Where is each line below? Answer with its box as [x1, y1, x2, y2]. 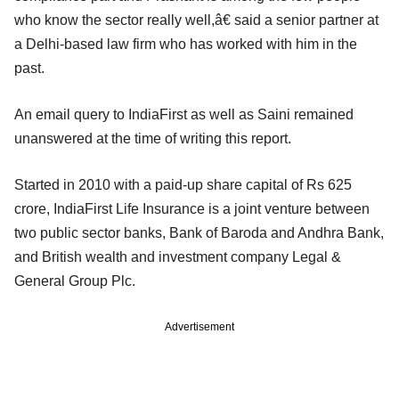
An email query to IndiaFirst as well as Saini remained [14, 106, 354, 122]
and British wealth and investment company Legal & [14, 248, 341, 265]
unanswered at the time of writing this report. [14, 130, 295, 146]
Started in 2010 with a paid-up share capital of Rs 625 [14, 176, 352, 192]
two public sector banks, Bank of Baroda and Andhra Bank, [14, 224, 384, 240]
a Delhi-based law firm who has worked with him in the [14, 36, 357, 52]
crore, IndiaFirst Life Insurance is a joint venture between [14, 200, 370, 216]
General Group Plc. [14, 273, 135, 289]
